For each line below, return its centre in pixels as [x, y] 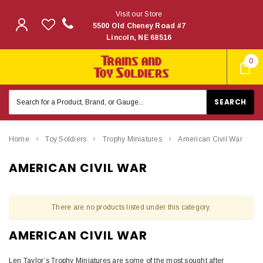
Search [22, 95]
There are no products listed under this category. [131, 207]
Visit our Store [139, 14]
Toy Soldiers [66, 139]
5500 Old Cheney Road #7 [139, 26]
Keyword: [26, 105]
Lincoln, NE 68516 [139, 38]
